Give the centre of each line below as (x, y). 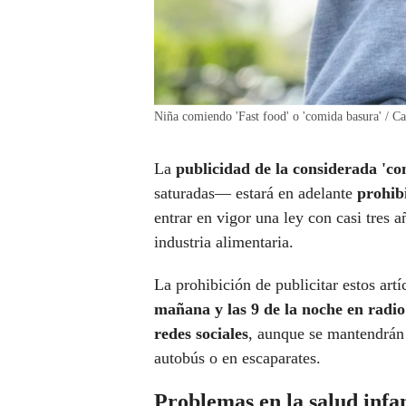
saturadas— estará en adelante (256, 193)
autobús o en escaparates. (237, 358)
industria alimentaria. (224, 242)
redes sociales (201, 334)
